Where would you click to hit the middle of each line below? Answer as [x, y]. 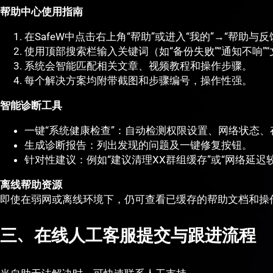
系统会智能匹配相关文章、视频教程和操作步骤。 [138, 66]
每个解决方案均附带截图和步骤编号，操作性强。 [138, 81]
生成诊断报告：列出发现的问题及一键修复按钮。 [138, 145]
